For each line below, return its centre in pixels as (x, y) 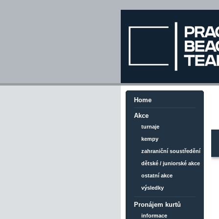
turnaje (150, 127)
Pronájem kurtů (157, 205)
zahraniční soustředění (171, 151)
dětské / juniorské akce (171, 163)
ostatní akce (157, 175)
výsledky (153, 188)
